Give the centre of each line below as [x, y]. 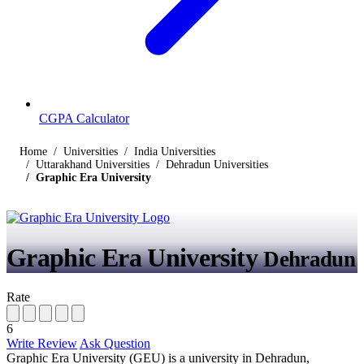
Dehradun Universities [217, 165]
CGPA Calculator [84, 119]
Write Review [42, 343]
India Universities [175, 152]
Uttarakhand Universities [93, 165]
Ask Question [115, 343]
